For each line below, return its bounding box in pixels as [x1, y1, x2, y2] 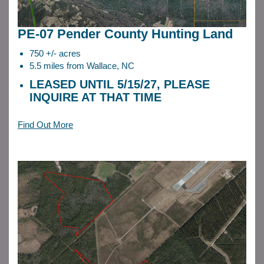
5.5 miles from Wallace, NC [29, 61, 134, 71]
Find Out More [18, 120, 73, 130]
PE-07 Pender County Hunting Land [18, 27, 233, 42]
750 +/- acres [29, 48, 81, 59]
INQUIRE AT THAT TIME [29, 91, 161, 104]
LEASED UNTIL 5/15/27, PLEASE [29, 78, 210, 91]
